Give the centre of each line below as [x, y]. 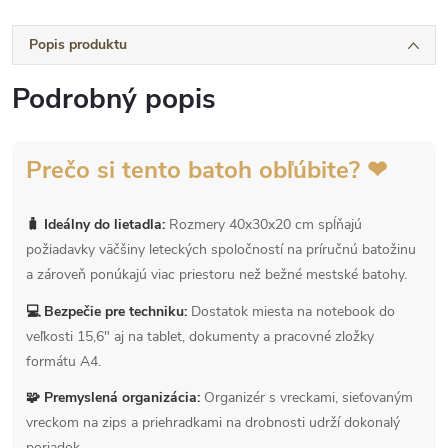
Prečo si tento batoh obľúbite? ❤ [206, 170]
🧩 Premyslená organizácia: [113, 397]
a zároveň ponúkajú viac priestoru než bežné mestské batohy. [216, 275]
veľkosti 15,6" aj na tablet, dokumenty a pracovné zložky [200, 336]
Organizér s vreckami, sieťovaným [306, 397]
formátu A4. [63, 361]
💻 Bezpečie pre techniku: [106, 311]
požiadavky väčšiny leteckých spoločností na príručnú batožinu [221, 250]
